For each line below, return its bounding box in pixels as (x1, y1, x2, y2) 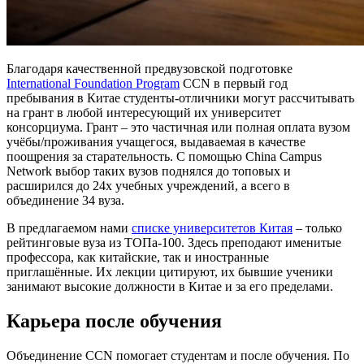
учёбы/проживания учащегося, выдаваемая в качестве (6, 134, 305, 149)
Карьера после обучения (6, 310, 222, 331)
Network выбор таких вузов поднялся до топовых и (6, 163, 291, 178)
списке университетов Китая (132, 220, 292, 235)
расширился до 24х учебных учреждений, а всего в (6, 178, 290, 193)
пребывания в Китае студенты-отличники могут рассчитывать (6, 90, 354, 105)
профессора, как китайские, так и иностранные (6, 249, 269, 264)
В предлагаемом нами (6, 220, 132, 235)
